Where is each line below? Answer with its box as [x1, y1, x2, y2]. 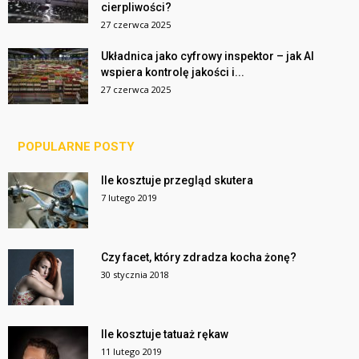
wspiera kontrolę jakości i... [101, 66, 244, 79]
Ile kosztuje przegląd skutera [101, 174, 253, 188]
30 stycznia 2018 [101, 268, 169, 281]
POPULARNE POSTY [18, 139, 135, 155]
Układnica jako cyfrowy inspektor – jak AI [101, 50, 314, 63]
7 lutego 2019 [101, 192, 157, 204]
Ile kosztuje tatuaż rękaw [101, 328, 228, 341]
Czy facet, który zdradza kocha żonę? [101, 251, 296, 264]
